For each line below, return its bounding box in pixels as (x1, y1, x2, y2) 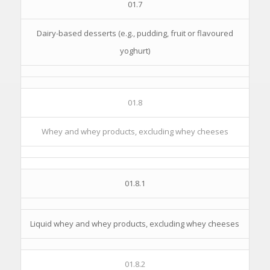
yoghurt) (119, 45, 150, 56)
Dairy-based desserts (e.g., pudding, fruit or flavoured (36, 28, 233, 39)
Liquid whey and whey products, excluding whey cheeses (30, 218, 240, 229)
